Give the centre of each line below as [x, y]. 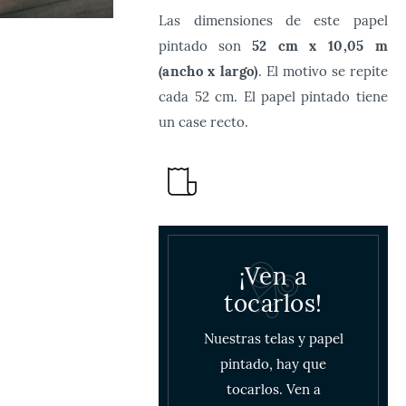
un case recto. [204, 122]
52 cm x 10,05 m [319, 46]
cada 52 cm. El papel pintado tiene [273, 97]
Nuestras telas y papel [273, 338]
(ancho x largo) [208, 71]
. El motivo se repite [323, 71]
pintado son [205, 46]
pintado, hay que [273, 364]
